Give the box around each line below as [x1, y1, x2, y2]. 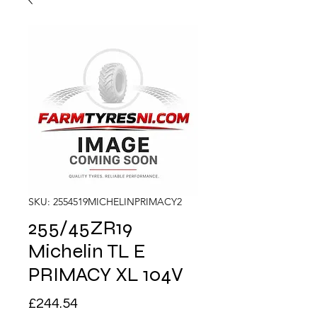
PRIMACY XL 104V [28, 263, 183, 287]
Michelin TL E [28, 239, 146, 263]
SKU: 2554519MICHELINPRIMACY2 [28, 195, 182, 208]
